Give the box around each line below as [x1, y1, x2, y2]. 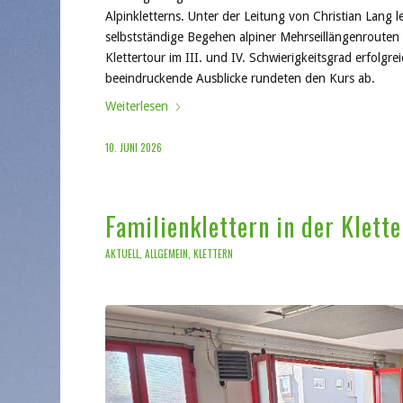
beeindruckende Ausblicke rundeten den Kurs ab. [105, 70, 376, 85]
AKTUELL [105, 246, 140, 261]
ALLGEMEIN [145, 246, 189, 261]
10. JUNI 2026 [105, 139, 163, 155]
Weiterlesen [105, 98, 169, 113]
